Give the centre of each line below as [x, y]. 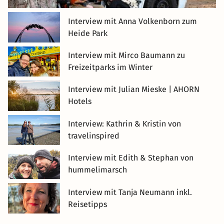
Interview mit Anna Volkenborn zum [132, 21]
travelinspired [94, 135]
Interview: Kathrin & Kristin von [124, 123]
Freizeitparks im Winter [110, 67]
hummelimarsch [97, 170]
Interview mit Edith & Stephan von [131, 158]
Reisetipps [87, 204]
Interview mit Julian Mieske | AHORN [134, 89]
